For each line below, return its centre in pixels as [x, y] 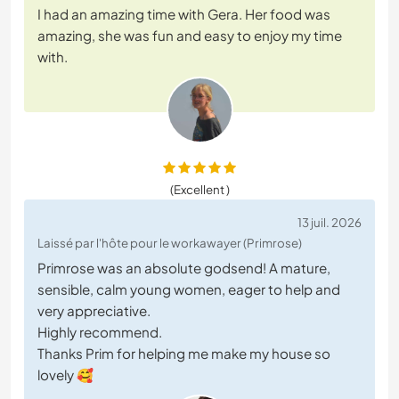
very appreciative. [94, 311]
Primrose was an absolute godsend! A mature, [184, 268]
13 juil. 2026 [330, 223]
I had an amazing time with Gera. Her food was [184, 14]
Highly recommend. [100, 332]
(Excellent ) [199, 190]
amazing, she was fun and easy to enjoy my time [190, 36]
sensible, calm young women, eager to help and [189, 289]
